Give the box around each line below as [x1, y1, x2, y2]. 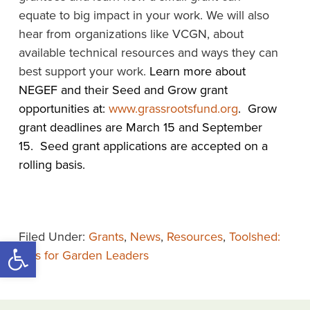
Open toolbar [6, 235, 74, 262]
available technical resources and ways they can [18, 45, 278, 60]
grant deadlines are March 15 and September [18, 120, 262, 135]
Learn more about [149, 64, 246, 79]
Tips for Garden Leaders [18, 248, 149, 263]
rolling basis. [18, 157, 85, 172]
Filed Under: [18, 229, 89, 244]
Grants [88, 229, 124, 244]
